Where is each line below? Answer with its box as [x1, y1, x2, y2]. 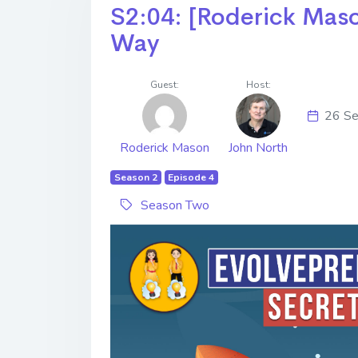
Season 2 [113, 171, 157, 184]
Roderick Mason [120, 139, 209, 157]
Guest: [150, 78, 179, 91]
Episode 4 [168, 171, 215, 184]
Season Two [141, 197, 209, 214]
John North [229, 139, 288, 157]
